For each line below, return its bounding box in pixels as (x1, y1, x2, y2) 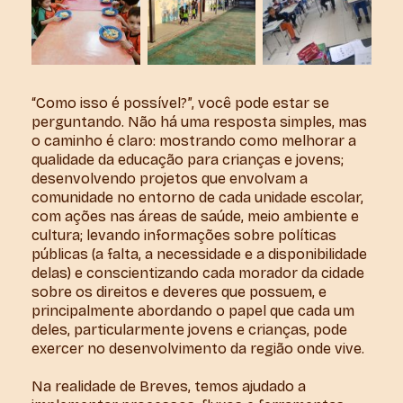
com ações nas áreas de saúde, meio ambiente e (31, 207, 359, 225)
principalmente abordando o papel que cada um (31, 301, 354, 319)
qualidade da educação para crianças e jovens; (31, 150, 344, 168)
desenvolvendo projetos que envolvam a (31, 169, 308, 187)
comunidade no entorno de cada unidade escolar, (31, 188, 363, 206)
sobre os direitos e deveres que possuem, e (31, 282, 327, 300)
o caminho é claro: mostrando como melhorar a (31, 131, 356, 149)
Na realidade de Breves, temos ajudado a (31, 377, 306, 395)
